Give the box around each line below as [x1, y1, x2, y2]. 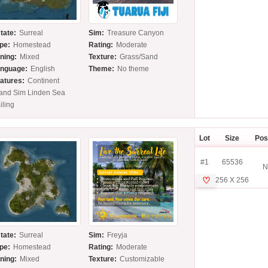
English [31, 65, 56, 74]
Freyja [107, 231, 128, 240]
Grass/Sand [120, 53, 159, 62]
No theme [117, 65, 150, 74]
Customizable [120, 255, 165, 264]
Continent [28, 77, 60, 86]
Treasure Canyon [107, 29, 165, 38]
